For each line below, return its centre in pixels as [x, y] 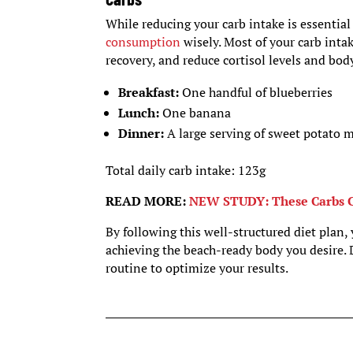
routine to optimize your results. [197, 268]
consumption [145, 42]
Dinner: [141, 134]
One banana [197, 113]
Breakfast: [149, 93]
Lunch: [141, 113]
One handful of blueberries [256, 93]
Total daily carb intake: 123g [186, 171]
